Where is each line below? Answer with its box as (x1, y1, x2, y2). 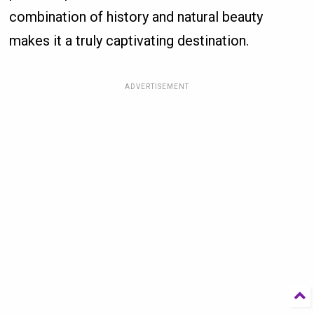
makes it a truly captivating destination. (9, 32, 250, 50)
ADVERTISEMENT (124, 83, 189, 91)
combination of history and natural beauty (9, 8, 264, 26)
